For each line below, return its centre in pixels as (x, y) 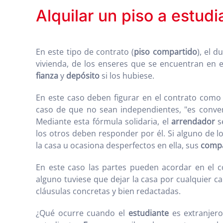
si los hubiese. (127, 76)
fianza (47, 76)
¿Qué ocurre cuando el (82, 213)
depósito (83, 76)
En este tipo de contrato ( (85, 52)
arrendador (193, 121)
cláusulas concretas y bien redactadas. (108, 191)
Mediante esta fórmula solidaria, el (104, 121)
